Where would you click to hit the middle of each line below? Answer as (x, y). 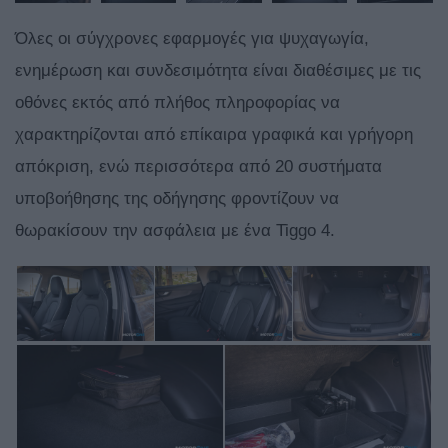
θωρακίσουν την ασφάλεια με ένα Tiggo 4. (175, 231)
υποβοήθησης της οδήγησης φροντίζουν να (177, 199)
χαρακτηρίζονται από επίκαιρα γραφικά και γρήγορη (214, 135)
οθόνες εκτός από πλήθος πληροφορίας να (177, 103)
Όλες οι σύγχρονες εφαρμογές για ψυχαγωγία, (192, 39)
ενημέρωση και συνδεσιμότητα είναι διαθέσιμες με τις (218, 71)
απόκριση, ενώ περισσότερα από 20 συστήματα (198, 167)
